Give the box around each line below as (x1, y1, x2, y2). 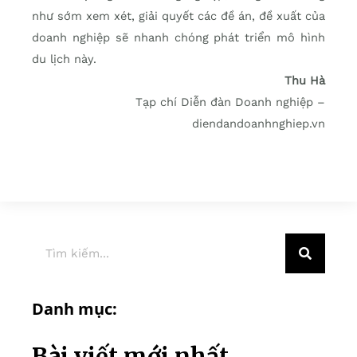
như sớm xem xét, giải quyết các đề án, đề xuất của (32, 9, 325, 24)
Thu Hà (284, 73, 325, 88)
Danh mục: (32, 298, 117, 320)
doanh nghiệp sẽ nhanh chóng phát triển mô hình (32, 30, 325, 45)
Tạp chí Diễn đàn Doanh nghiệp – (135, 95, 325, 110)
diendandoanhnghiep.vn (192, 116, 325, 131)
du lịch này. (32, 52, 100, 67)
